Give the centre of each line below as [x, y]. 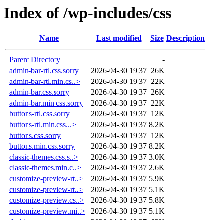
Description [186, 38]
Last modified [119, 38]
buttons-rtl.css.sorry [40, 114]
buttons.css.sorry [35, 136]
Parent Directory [35, 60]
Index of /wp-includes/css [88, 13]
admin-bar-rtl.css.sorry [44, 71]
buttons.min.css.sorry [42, 146]
